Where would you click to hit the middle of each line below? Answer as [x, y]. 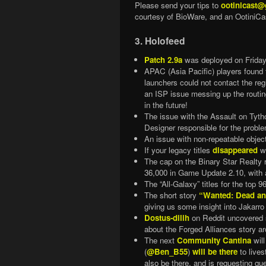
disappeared [235, 150]
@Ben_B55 [167, 251]
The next [160, 240]
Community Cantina [214, 240]
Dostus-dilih [167, 217]
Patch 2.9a [163, 59]
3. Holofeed [160, 40]
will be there [215, 251]
